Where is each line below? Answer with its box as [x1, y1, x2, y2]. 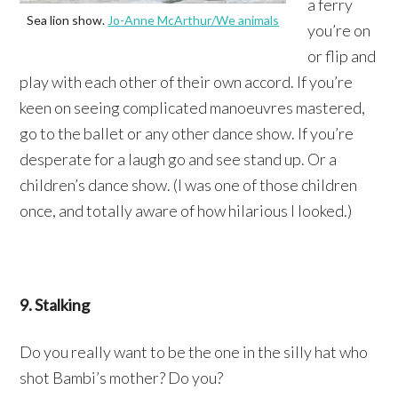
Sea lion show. [27, 12, 108, 28]
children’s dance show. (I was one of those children [20, 174, 358, 195]
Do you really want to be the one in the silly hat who [20, 341, 369, 362]
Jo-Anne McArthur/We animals [107, 12, 280, 28]
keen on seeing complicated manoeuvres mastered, [20, 97, 366, 117]
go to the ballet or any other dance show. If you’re [20, 123, 354, 143]
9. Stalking [20, 294, 91, 314]
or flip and [307, 45, 377, 66]
